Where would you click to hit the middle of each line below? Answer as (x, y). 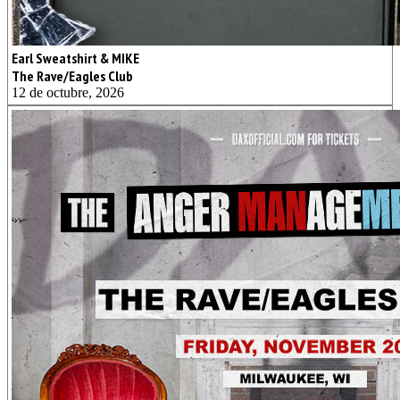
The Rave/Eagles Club (72, 75)
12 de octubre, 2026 (68, 92)
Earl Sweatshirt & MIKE (75, 58)
